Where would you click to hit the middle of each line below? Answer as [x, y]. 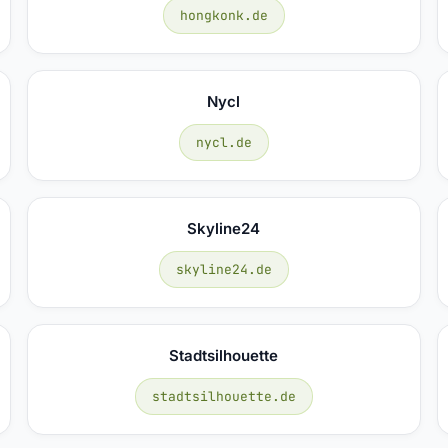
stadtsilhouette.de [223, 396]
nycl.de [223, 142]
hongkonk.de [223, 15]
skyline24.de [223, 269]
